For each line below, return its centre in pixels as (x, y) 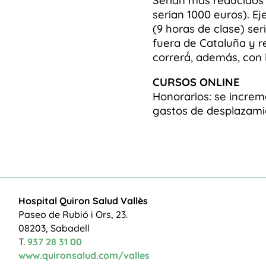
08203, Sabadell (54, 228)
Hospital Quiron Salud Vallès (83, 200)
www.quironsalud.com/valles (84, 255)
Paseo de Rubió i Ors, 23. (73, 214)
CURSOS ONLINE (197, 82)
